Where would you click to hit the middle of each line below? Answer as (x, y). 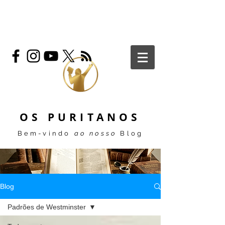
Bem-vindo (46, 133)
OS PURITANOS (80, 117)
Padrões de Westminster (47, 207)
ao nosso (95, 133)
